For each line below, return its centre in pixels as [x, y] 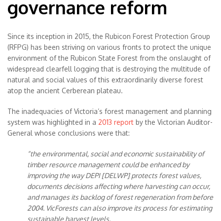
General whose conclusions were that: [69, 133]
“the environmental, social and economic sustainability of [116, 154]
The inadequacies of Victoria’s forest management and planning [110, 111]
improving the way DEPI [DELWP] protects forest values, [114, 175]
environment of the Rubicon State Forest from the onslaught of [109, 58]
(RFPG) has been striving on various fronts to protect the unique [109, 47]
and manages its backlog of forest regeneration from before [120, 197]
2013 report [116, 122]
